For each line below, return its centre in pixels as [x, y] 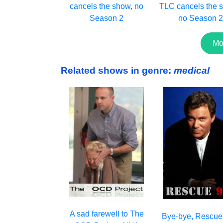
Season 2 [107, 18]
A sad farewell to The [107, 214]
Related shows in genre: [117, 71]
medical [192, 71]
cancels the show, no [107, 6]
